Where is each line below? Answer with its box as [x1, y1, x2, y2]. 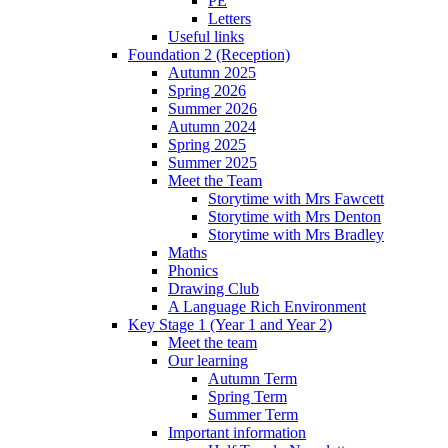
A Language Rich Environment [168, 297, 366, 315]
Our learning [168, 351, 248, 369]
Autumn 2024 [168, 117, 256, 135]
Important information [168, 423, 306, 441]
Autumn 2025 [168, 63, 256, 81]
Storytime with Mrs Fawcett [208, 189, 384, 207]
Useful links [168, 27, 244, 45]
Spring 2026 [168, 81, 246, 99]
